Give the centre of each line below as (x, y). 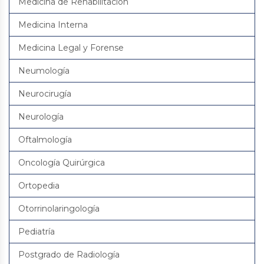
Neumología (44, 71)
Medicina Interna (53, 25)
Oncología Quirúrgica (62, 163)
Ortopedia (39, 186)
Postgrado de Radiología (69, 255)
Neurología (41, 117)
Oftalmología (45, 140)
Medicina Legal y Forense (71, 48)
